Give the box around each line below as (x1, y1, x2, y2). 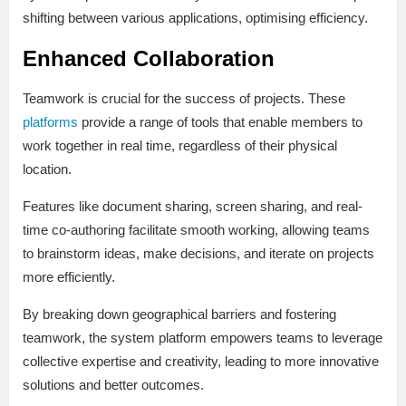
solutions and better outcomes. (23, 377, 204, 393)
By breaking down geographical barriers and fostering (23, 306, 336, 323)
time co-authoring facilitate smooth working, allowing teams (23, 222, 370, 238)
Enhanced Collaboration (23, 46, 275, 72)
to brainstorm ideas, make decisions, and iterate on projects (23, 246, 374, 262)
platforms (23, 114, 78, 130)
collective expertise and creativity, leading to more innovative (23, 353, 379, 370)
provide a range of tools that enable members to (78, 114, 362, 130)
